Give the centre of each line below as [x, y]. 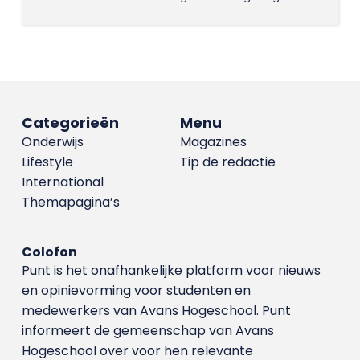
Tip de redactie [227, 162]
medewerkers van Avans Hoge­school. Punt [156, 310]
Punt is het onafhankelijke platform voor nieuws [171, 270]
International [62, 182]
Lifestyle [47, 162]
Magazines [213, 141]
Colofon [49, 252]
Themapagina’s [70, 202]
